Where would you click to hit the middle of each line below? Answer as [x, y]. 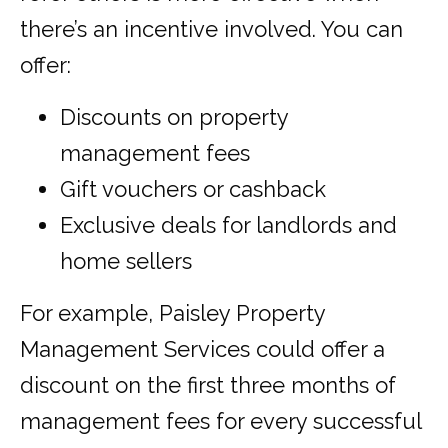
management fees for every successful [220, 421]
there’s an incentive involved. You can [211, 29]
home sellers [126, 261]
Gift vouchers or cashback [193, 189]
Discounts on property [174, 117]
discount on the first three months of [208, 385]
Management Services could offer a [202, 349]
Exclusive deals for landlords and [228, 225]
